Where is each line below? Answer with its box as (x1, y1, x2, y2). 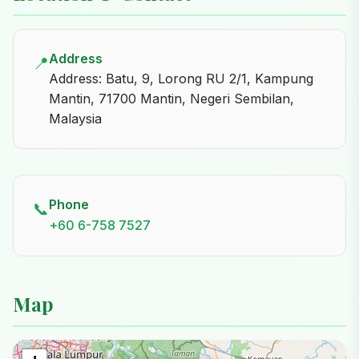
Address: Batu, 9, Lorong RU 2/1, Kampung (49, 70, 313, 87)
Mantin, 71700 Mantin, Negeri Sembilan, (49, 90, 294, 107)
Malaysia (49, 110, 102, 127)
